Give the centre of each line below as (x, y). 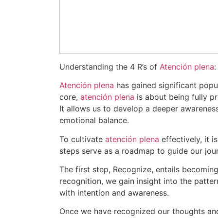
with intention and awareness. (114, 192)
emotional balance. (94, 120)
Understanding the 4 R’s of (109, 66)
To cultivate (82, 139)
